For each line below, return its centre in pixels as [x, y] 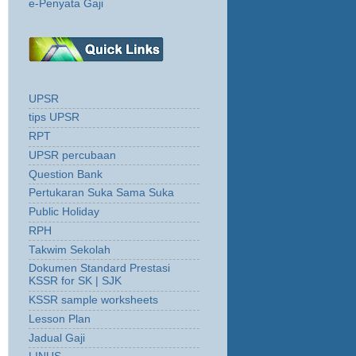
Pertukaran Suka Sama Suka [101, 193]
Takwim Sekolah [70, 250]
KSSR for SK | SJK [75, 281]
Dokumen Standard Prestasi [99, 269]
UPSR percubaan [72, 155]
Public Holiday [64, 212]
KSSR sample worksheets [93, 300]
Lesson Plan [60, 319]
